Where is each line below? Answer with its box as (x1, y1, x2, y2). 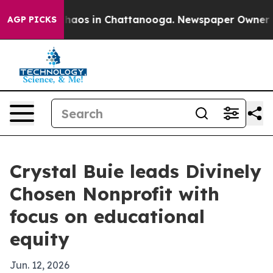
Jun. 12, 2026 (10, 259, 69, 271)
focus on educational (10, 205, 205, 228)
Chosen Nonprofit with (10, 182, 219, 205)
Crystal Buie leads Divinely (10, 160, 261, 183)
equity (10, 227, 69, 250)
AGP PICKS (7, 14, 57, 25)
